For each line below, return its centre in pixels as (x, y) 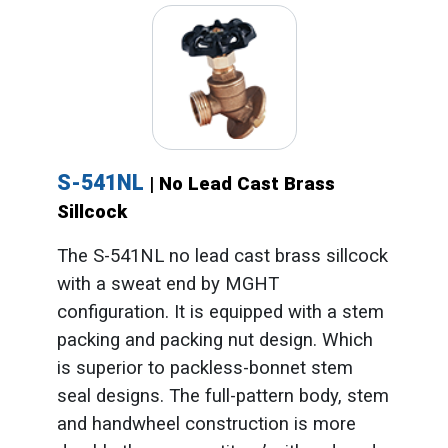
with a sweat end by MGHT (167, 283)
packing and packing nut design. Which (214, 339)
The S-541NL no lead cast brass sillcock (222, 255)
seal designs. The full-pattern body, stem (222, 395)
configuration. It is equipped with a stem (220, 311)
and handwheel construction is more (206, 423)
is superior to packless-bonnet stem (204, 367)
